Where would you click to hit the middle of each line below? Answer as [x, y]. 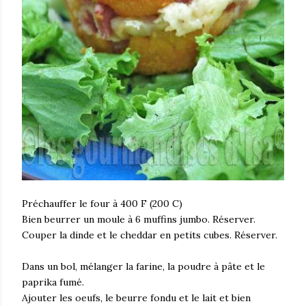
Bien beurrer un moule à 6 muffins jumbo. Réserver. [139, 220]
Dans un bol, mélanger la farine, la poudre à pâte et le [143, 267]
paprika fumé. [53, 282]
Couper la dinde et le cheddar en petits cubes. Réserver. [150, 235]
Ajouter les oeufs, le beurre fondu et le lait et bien [136, 298]
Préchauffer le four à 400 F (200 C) [102, 204]
